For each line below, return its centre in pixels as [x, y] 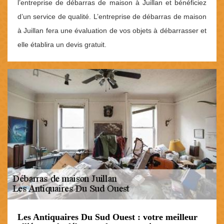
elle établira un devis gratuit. [62, 44]
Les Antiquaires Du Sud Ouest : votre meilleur [107, 217]
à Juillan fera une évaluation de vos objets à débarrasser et [112, 30]
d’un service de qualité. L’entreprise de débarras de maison [112, 16]
